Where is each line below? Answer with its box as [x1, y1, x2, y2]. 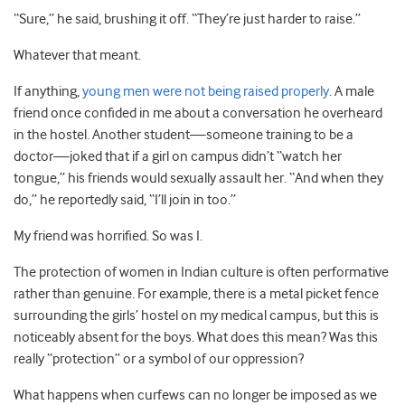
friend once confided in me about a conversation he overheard [14, 105, 382, 121]
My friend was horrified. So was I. [14, 228, 202, 244]
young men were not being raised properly [82, 83, 329, 99]
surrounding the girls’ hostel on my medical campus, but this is [14, 307, 379, 324]
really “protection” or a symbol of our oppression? [14, 351, 304, 367]
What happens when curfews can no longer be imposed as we [14, 387, 377, 403]
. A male [329, 83, 374, 99]
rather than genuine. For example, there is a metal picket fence [14, 286, 379, 302]
